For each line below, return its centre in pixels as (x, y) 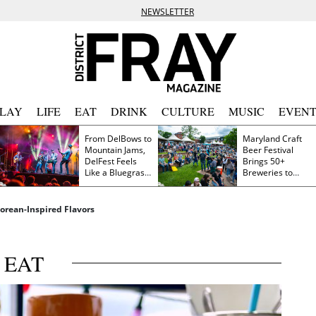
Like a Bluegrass (117, 172)
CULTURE (188, 111)
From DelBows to (118, 138)
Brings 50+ (264, 161)
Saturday (260, 195)
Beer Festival (268, 150)
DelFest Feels (101, 161)
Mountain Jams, (115, 150)
